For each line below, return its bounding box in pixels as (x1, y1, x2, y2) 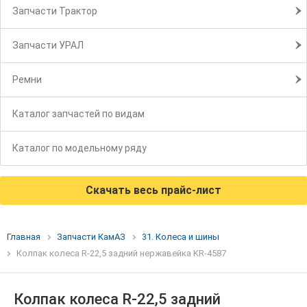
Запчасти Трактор (12, 5, 97, 17)
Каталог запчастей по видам (12, 108, 145, 120)
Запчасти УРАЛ (12, 40, 84, 51)
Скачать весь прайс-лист (86, 184, 221, 197)
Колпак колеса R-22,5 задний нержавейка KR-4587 (16, 248, 226, 259)
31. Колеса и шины (142, 232, 219, 243)
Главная (7, 232, 40, 243)
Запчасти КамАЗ (57, 232, 125, 243)
